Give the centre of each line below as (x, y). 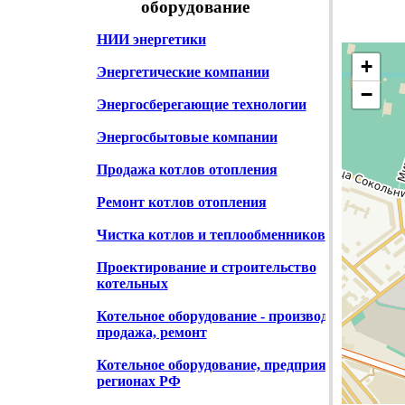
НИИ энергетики (151, 40)
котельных (132, 284)
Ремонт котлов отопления (181, 202)
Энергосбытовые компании (187, 137)
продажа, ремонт (151, 333)
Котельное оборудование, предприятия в (229, 365)
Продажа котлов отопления (187, 170)
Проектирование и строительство (206, 268)
